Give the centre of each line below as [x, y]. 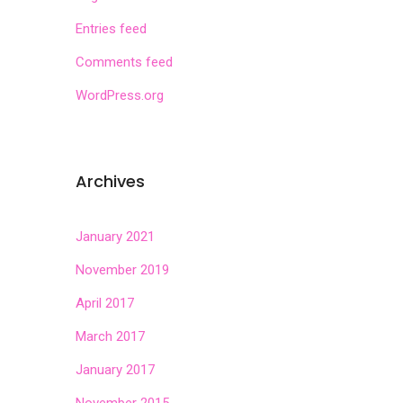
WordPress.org [119, 95]
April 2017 [104, 303]
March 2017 [110, 336]
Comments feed [124, 62]
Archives [110, 181]
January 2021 [115, 237]
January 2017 [115, 370]
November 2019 [122, 270]
